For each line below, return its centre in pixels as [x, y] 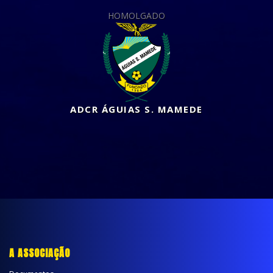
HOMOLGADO [136, 16]
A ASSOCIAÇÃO [40, 253]
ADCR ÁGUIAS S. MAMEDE [136, 109]
